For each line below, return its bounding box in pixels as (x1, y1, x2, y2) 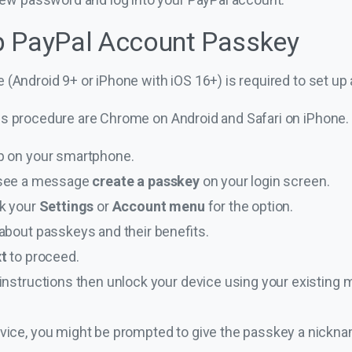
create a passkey (92, 172, 203, 189)
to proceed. (9, 247, 79, 265)
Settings (38, 197, 97, 214)
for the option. (204, 197, 294, 214)
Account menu (112, 197, 205, 214)
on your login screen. (202, 172, 330, 189)
